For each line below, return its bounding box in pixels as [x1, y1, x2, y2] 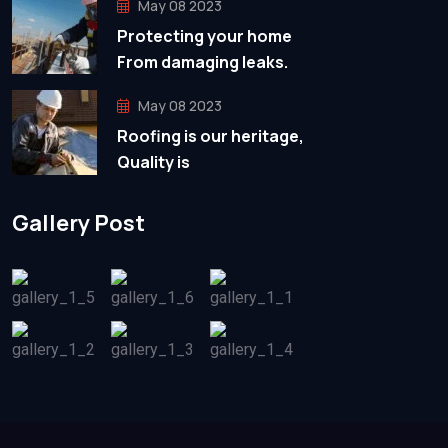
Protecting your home [117, 25, 292, 48]
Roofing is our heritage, [117, 125, 304, 148]
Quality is [117, 151, 190, 174]
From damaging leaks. [117, 51, 288, 74]
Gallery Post [12, 207, 145, 238]
